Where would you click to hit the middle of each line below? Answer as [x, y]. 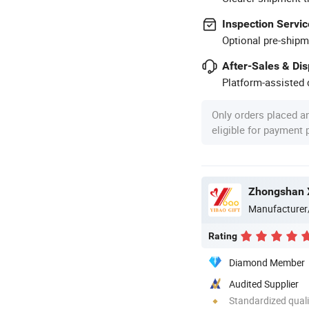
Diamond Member [267, 262]
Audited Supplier [264, 283]
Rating [223, 236]
